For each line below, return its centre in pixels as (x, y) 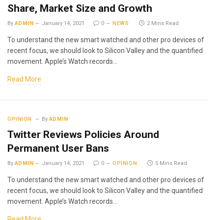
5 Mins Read (171, 163)
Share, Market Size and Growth (80, 8)
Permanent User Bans (58, 148)
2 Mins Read (163, 23)
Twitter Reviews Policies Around (83, 135)
